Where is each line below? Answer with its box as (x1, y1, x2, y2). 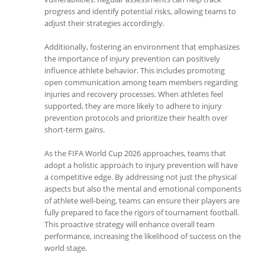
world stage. (44, 243, 87, 253)
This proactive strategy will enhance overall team (44, 219, 215, 230)
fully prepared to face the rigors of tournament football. (44, 207, 239, 218)
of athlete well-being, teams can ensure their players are (44, 195, 240, 206)
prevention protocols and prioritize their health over (44, 112, 228, 123)
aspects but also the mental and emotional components (44, 183, 241, 194)
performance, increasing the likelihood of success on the (44, 231, 241, 241)
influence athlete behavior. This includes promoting (44, 65, 225, 76)
